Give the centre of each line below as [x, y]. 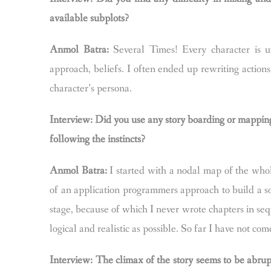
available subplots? [89, 18]
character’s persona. [91, 88]
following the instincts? [97, 139]
